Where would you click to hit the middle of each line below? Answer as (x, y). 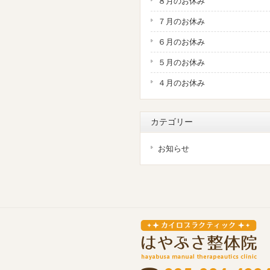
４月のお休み (181, 83)
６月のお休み (181, 42)
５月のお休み (181, 62)
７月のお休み (181, 21)
